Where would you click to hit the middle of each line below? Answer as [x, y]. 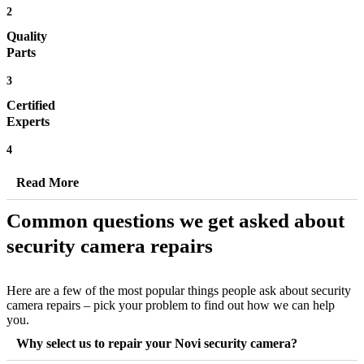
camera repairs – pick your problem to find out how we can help [171, 305]
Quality [27, 37]
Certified [31, 106]
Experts [28, 122]
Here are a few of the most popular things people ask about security [179, 291]
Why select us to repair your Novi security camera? [157, 344]
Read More [48, 183]
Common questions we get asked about [175, 221]
